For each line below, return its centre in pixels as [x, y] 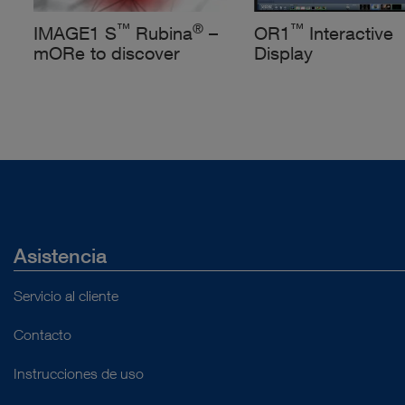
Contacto [42, 335]
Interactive [348, 33]
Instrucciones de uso [79, 373]
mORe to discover [107, 53]
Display [283, 53]
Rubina [161, 33]
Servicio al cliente [66, 296]
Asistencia [60, 256]
